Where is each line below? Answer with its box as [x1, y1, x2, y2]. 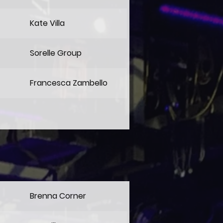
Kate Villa [30, 17, 65, 29]
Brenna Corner [30, 190, 86, 202]
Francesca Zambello [30, 77, 108, 89]
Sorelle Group [30, 47, 82, 59]
